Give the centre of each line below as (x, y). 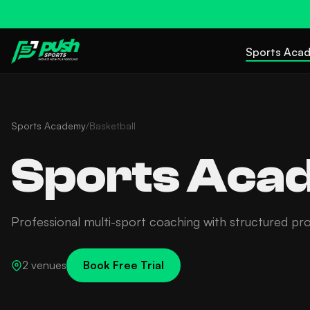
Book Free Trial (124, 265)
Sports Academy (48, 126)
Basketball (112, 126)
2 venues (44, 265)
